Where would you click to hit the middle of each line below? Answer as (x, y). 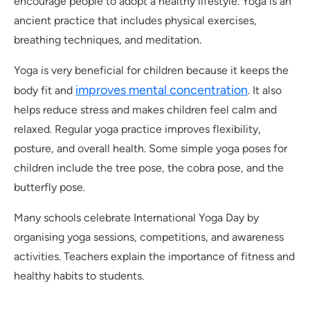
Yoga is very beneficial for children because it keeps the (151, 71)
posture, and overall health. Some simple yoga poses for (151, 149)
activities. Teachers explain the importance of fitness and (154, 257)
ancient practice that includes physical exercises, (135, 21)
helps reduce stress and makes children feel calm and (145, 110)
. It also (265, 91)
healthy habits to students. (79, 276)
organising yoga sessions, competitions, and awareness (149, 237)
